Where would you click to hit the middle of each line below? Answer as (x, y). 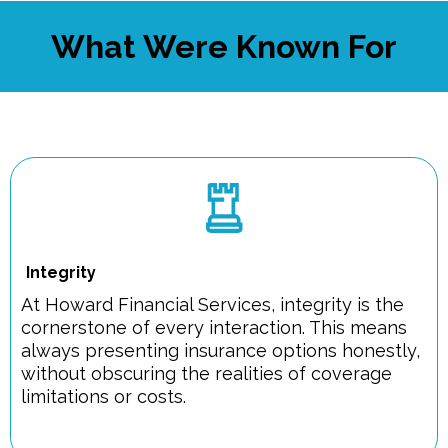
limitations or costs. (103, 396)
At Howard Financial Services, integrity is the (212, 304)
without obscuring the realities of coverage (206, 373)
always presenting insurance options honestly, (220, 350)
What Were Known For (224, 46)
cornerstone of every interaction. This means (214, 327)
